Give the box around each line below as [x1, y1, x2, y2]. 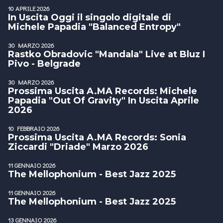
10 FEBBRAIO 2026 [8, 124, 60, 132]
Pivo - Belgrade [8, 58, 81, 69]
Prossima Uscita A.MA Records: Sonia [8, 132, 186, 143]
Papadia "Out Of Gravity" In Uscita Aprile [8, 95, 199, 106]
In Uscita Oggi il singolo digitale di [8, 12, 171, 23]
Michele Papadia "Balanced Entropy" [8, 21, 181, 32]
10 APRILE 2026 [8, 4, 50, 12]
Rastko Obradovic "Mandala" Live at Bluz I [8, 49, 205, 60]
